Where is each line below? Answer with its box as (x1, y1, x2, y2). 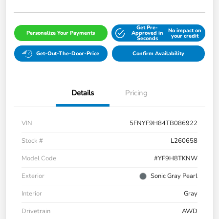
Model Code (22, 154, 56, 163)
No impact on (168, 26, 201, 34)
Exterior (22, 172, 44, 181)
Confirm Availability (132, 50, 184, 58)
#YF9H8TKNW (154, 154, 197, 163)
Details (71, 88, 94, 98)
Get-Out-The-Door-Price (36, 50, 100, 58)
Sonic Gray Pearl (151, 172, 197, 181)
